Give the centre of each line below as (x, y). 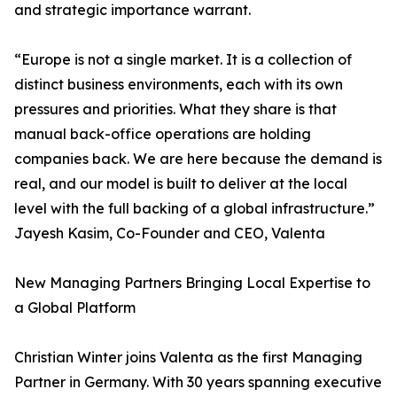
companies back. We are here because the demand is (198, 159)
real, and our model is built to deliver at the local (181, 184)
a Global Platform (75, 308)
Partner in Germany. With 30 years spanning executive (198, 382)
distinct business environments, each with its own (179, 85)
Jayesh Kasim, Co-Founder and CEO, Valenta (170, 234)
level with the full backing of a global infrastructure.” (195, 209)
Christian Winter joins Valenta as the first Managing (188, 358)
